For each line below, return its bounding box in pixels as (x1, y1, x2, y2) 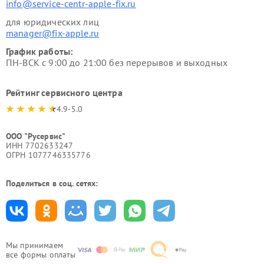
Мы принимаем (6, 240, 63, 250)
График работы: (6, 45, 73, 57)
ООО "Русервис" (6, 131, 66, 141)
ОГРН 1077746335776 (6, 150, 91, 160)
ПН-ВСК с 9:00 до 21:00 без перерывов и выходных (6, 57, 228, 68)
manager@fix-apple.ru (6, 27, 99, 39)
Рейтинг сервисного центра (6, 87, 123, 98)
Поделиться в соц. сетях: (6, 178, 98, 189)
